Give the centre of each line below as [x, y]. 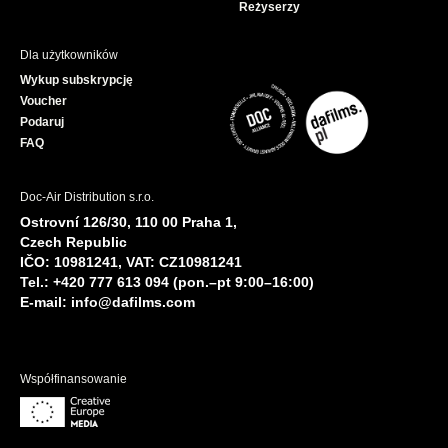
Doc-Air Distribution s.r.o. [87, 196]
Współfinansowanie [73, 378]
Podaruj [42, 122]
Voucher [43, 101]
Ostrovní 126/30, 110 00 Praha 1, [128, 221]
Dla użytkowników [69, 55]
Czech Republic [73, 241]
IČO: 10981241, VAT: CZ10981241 [131, 261]
